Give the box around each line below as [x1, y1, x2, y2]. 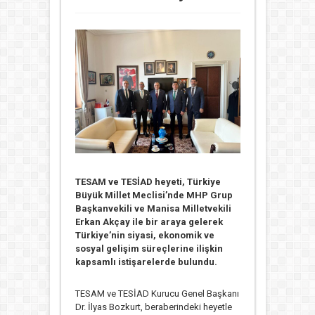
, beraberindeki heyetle [140, 301, 232, 312]
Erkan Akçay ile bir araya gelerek [75, 216, 223, 227]
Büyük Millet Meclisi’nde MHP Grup [75, 189, 233, 200]
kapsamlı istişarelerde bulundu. [75, 256, 217, 267]
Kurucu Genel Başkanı [148, 288, 239, 299]
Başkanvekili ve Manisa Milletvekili [75, 202, 231, 214]
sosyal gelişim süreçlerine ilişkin [75, 243, 223, 254]
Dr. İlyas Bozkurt [75, 301, 141, 312]
